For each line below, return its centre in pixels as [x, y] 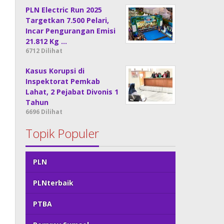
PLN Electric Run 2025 [64, 10]
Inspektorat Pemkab [63, 81]
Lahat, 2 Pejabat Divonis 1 [72, 92]
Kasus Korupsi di [55, 71]
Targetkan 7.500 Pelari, [67, 20]
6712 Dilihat [44, 51]
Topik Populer [62, 133]
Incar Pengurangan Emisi [71, 31]
